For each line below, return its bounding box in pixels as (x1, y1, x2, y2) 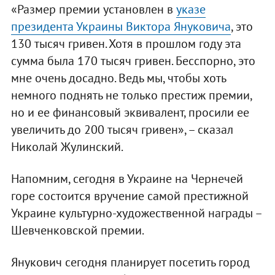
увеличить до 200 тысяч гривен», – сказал (10, 121, 233, 137)
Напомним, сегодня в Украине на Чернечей (10, 170, 243, 187)
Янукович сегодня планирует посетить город (10, 254, 250, 270)
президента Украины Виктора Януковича (10, 18, 231, 34)
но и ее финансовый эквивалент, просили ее (10, 104, 249, 120)
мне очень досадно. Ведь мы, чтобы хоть (10, 69, 226, 86)
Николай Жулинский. (10, 138, 123, 155)
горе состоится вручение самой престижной (10, 187, 249, 204)
